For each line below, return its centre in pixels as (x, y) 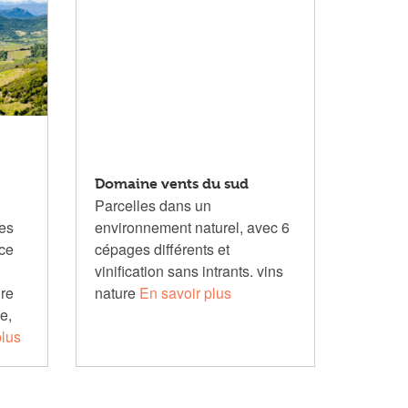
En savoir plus (186, 293)
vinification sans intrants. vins (189, 271)
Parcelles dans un (153, 205)
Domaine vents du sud (172, 184)
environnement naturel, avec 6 (193, 227)
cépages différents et (163, 249)
